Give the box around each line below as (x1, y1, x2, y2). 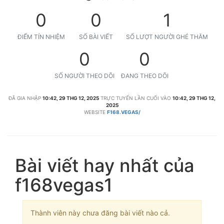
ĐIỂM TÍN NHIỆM (17, 33, 65, 40)
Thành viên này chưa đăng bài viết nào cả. (30, 208, 170, 217)
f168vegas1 (15, 174, 112, 196)
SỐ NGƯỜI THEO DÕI (54, 72, 114, 79)
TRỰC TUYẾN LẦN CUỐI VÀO (100, 95, 171, 101)
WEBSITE (83, 109, 105, 115)
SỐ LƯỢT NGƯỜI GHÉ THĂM (126, 33, 208, 40)
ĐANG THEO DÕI (120, 72, 168, 79)
